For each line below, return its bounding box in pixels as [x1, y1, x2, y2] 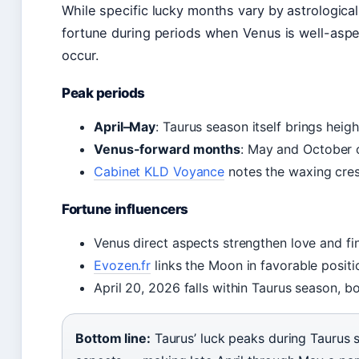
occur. [62, 47, 99, 64]
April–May [94, 119, 156, 135]
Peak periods [62, 85, 145, 102]
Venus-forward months [94, 141, 240, 158]
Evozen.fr [94, 257, 151, 274]
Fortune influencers [62, 201, 188, 218]
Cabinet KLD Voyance [94, 163, 225, 180]
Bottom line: [75, 330, 151, 347]
